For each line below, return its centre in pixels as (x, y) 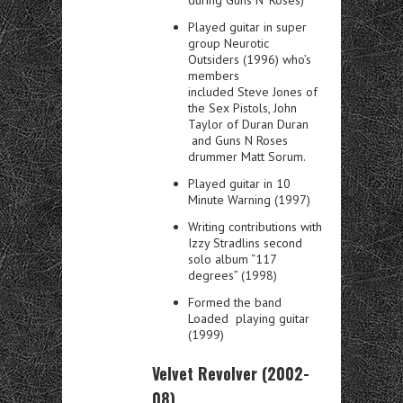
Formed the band (235, 302)
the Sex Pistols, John (242, 107)
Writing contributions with (255, 226)
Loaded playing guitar (249, 318)
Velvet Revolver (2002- (231, 373)
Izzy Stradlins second (245, 242)
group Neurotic (228, 43)
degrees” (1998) (233, 275)
